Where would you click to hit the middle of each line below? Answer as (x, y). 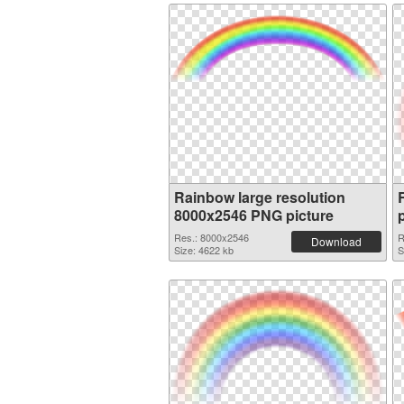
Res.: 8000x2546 (211, 237)
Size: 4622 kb (204, 250)
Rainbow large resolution (260, 197)
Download (336, 241)
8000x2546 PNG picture (254, 215)
